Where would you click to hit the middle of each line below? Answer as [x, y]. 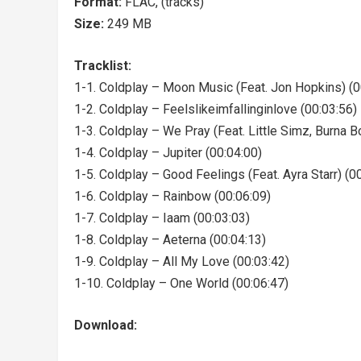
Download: [106, 325]
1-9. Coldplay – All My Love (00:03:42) [182, 261]
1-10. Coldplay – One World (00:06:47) [181, 283]
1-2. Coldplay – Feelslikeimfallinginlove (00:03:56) [216, 109]
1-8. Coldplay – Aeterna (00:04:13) [170, 240]
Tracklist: [103, 66]
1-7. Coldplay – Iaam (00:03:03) [162, 218]
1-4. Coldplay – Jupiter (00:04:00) [168, 153]
